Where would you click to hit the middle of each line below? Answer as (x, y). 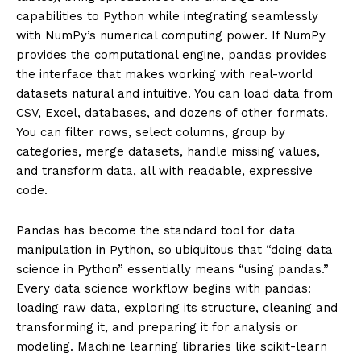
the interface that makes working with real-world (164, 74)
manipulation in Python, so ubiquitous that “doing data (174, 249)
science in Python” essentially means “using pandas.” (172, 269)
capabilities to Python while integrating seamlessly (167, 16)
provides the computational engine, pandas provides (171, 54)
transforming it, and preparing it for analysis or (157, 327)
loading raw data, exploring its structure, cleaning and (177, 307)
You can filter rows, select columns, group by (151, 132)
